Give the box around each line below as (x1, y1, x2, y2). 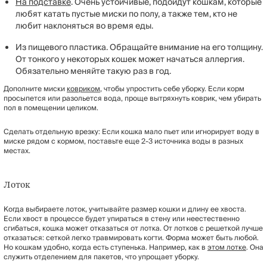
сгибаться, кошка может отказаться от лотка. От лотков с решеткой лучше (4, 222, 263, 235)
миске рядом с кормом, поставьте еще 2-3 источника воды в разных (4, 135, 243, 148)
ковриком (67, 82, 100, 95)
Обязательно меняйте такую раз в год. (15, 64, 171, 79)
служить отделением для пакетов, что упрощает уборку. (4, 250, 199, 263)
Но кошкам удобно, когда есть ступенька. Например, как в (4, 241, 207, 254)
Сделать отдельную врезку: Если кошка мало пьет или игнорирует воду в (4, 125, 259, 138)
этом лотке (207, 241, 246, 254)
